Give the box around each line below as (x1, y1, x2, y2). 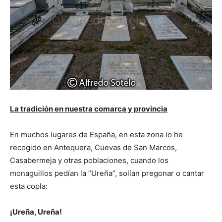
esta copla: (10, 181, 48, 191)
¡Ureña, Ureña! (10, 207, 62, 217)
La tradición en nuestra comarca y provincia (10, 104, 167, 113)
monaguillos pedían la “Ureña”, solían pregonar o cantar (10, 168, 204, 178)
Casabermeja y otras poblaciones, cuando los (10, 155, 168, 165)
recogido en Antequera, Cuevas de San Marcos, (10, 142, 177, 152)
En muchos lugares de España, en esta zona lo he (10, 129, 183, 139)
